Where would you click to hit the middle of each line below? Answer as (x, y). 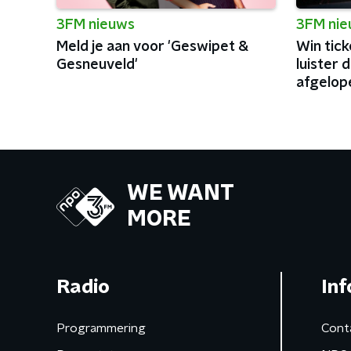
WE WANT (181, 193)
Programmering (101, 328)
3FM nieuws (96, 25)
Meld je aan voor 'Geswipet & (152, 47)
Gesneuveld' (97, 65)
